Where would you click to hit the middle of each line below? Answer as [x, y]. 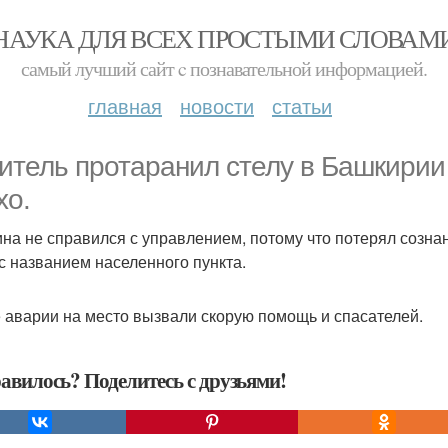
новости [217, 105]
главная [125, 105]
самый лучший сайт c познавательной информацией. [224, 68]
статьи [302, 105]
